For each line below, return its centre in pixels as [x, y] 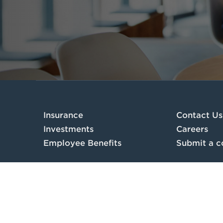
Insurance [63, 115]
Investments [68, 129]
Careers [192, 129]
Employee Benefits [82, 143]
